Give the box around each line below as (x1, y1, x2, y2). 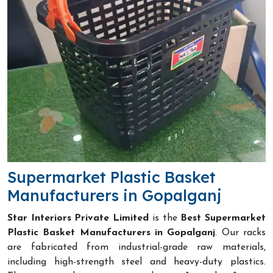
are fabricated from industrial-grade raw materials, (7, 242, 266, 252)
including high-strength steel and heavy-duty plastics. (7, 257, 266, 267)
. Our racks (215, 227, 266, 238)
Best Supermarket (180, 213, 266, 223)
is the (149, 213, 181, 223)
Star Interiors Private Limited (7, 213, 149, 223)
